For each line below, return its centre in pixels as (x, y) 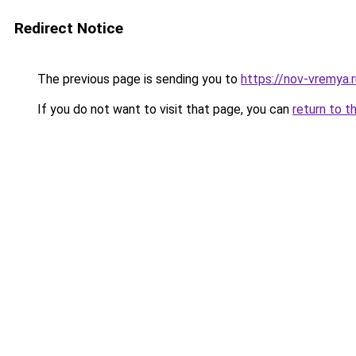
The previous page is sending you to (137, 79)
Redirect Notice (69, 28)
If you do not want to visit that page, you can (163, 109)
